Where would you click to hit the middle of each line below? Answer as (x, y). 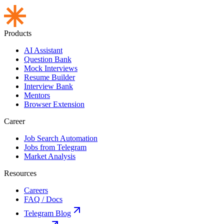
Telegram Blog (47, 213)
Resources (20, 173)
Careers (36, 190)
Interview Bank (48, 86)
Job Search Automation (61, 138)
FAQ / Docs (43, 199)
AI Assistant (43, 50)
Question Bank (48, 59)
